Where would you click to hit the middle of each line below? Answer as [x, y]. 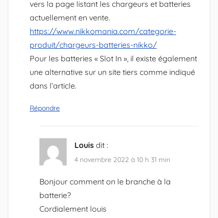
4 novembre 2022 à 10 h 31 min [122, 160]
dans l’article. [53, 85]
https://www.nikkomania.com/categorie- [103, 31]
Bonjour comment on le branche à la [105, 182]
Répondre [45, 108]
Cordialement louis [73, 209]
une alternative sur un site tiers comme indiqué [112, 72]
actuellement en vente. [70, 17]
